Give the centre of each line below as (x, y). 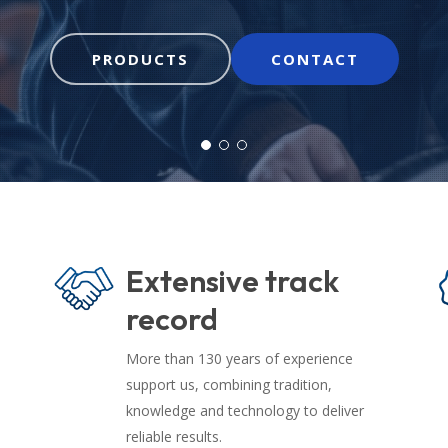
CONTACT (314, 58)
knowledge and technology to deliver (245, 410)
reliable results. (174, 436)
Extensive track (232, 281)
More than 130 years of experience (239, 358)
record (172, 319)
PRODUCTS (140, 58)
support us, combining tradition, (229, 384)
